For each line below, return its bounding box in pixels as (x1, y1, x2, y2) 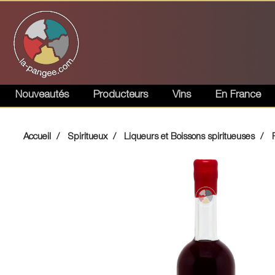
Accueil (23, 130, 51, 142)
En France (215, 88, 261, 100)
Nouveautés (15, 88, 69, 100)
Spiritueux (68, 130, 107, 142)
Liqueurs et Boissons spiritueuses (124, 130, 255, 142)
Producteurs (93, 88, 148, 100)
